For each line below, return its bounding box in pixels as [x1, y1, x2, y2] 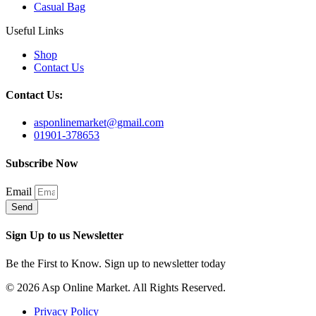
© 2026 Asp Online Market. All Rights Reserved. [6, 281, 226, 293]
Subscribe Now [6, 157, 78, 169]
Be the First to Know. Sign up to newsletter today [6, 257, 226, 269]
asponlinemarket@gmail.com [34, 116, 164, 129]
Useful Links [6, 24, 63, 37]
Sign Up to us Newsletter [6, 229, 123, 242]
